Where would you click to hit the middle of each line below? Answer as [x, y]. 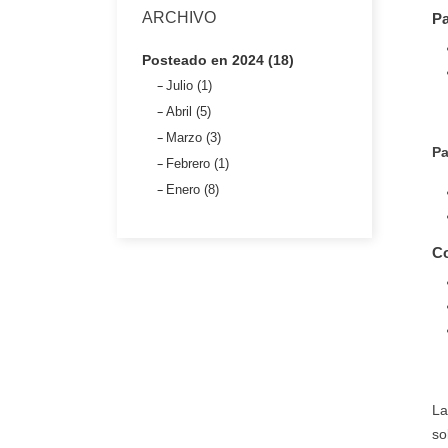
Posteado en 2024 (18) [218, 60]
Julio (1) [189, 86]
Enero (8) [192, 190]
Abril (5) [188, 112]
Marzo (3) [193, 138]
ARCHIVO [179, 18]
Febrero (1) [197, 164]
